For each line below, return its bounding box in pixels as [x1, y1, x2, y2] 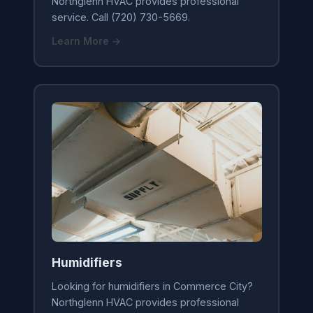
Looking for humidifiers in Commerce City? [51, 280, 253, 293]
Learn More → [51, 34, 121, 47]
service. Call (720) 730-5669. [51, 10, 190, 23]
